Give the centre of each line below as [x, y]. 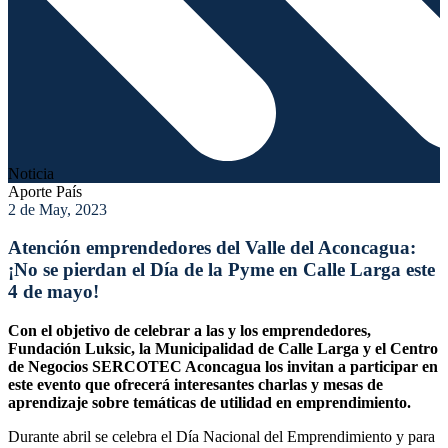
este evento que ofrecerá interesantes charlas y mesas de [195, 385]
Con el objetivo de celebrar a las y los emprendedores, [189, 331]
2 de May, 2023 [57, 209]
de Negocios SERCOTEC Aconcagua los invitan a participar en [223, 367]
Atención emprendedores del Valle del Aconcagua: [212, 248]
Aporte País [45, 191]
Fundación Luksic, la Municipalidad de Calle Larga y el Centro [223, 349]
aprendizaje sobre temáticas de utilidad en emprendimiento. [209, 403]
